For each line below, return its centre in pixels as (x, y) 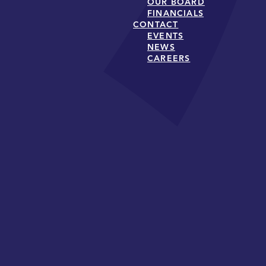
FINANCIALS (175, 13)
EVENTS (166, 36)
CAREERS (169, 58)
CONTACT (156, 24)
